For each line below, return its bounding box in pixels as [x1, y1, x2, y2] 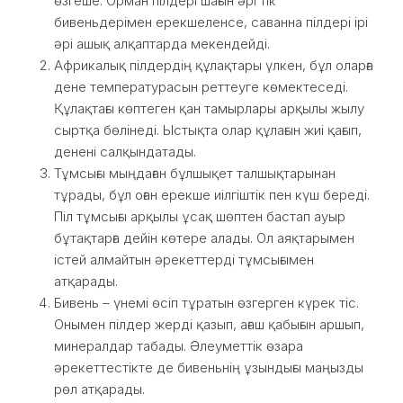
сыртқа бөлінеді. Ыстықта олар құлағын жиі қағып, [54, 121, 362, 139]
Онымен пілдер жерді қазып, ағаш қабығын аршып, [54, 316, 364, 333]
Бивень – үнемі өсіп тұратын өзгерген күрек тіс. [54, 294, 359, 311]
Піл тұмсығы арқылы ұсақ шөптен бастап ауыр [54, 208, 345, 225]
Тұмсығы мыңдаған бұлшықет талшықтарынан [54, 165, 336, 182]
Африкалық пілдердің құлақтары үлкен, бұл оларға [54, 57, 373, 74]
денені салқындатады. [54, 143, 196, 160]
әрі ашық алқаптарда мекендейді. [54, 35, 270, 52]
